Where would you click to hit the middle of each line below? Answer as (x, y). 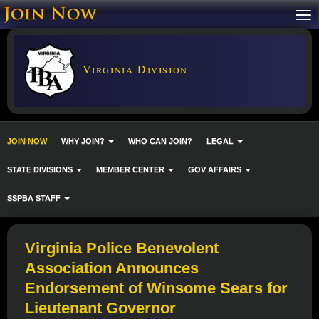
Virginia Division (133, 68)
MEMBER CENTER (131, 169)
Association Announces (112, 268)
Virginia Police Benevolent (122, 248)
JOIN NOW (27, 141)
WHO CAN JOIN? (160, 141)
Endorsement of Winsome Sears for (156, 288)
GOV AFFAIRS (216, 169)
